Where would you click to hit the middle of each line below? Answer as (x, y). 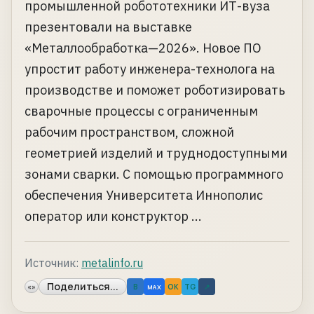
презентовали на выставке (108, 27)
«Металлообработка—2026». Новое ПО (143, 48)
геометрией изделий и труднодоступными (156, 153)
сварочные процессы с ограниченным (141, 111)
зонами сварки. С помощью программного (154, 175)
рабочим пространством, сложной (129, 132)
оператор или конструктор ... (113, 217)
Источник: (52, 263)
